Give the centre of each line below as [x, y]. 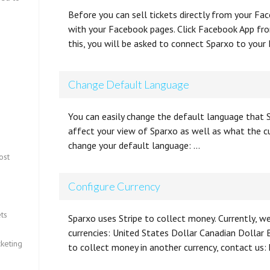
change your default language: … [134, 145]
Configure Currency [115, 186]
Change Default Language [129, 84]
